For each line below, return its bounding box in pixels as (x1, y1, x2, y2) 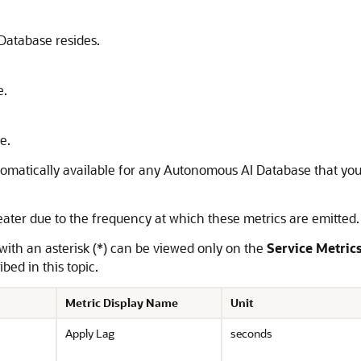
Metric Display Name (65, 295, 178, 310)
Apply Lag (65, 326, 114, 341)
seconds (230, 326, 272, 341)
